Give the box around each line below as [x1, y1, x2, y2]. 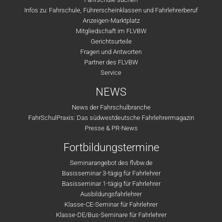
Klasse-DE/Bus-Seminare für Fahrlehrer [55, 211, 166, 219]
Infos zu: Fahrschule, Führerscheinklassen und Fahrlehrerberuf [24, 6, 198, 14]
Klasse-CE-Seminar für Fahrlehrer [64, 201, 158, 208]
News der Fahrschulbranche [71, 104, 151, 111]
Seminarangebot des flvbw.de [69, 159, 153, 166]
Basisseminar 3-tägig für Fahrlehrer [61, 169, 161, 177]
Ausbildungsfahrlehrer [80, 190, 142, 198]
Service [101, 69, 121, 76]
